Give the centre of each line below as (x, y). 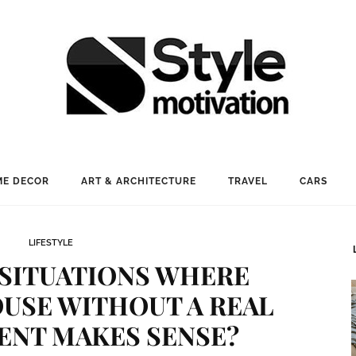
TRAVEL (248, 181)
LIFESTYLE (50, 243)
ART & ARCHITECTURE (138, 181)
